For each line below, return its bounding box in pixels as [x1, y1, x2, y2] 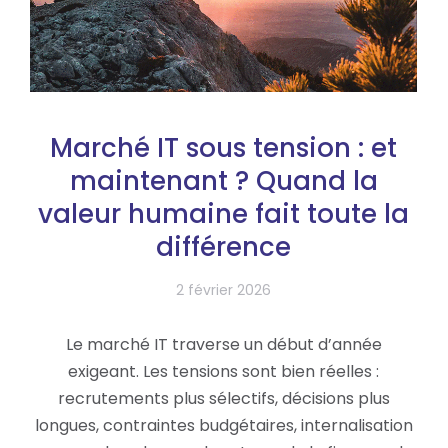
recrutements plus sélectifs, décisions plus [57, 387, 390, 411]
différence [156, 229, 291, 266]
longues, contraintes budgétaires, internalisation [34, 414, 413, 438]
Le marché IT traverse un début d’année [65, 333, 382, 357]
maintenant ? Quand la [69, 163, 378, 200]
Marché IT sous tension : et [50, 130, 397, 167]
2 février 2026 [176, 280, 271, 301]
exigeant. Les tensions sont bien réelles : [68, 360, 379, 384]
